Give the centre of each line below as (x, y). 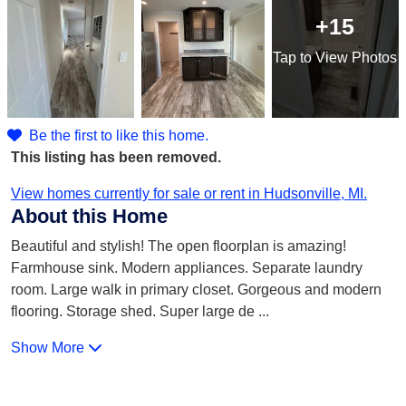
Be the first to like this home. (119, 135)
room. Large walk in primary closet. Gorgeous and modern (196, 290)
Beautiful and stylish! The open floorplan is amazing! (179, 246)
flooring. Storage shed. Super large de (133, 311)
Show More (49, 348)
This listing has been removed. (116, 157)
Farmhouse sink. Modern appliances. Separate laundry (187, 268)
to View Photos (347, 57)
